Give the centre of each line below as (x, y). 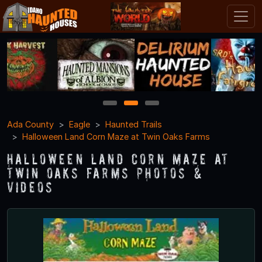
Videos (31, 187)
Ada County (30, 124)
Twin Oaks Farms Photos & (105, 173)
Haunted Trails (134, 124)
